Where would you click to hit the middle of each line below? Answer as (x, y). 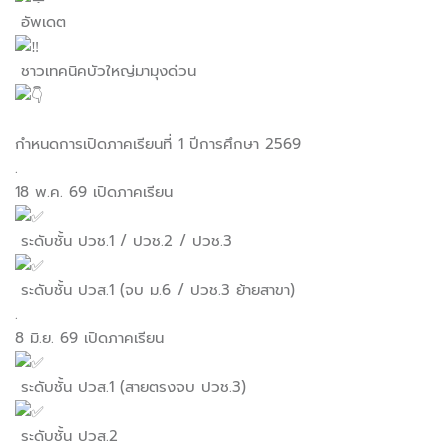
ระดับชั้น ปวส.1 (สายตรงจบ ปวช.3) (130, 386)
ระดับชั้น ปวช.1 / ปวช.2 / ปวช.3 (123, 240)
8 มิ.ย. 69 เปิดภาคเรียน (89, 337)
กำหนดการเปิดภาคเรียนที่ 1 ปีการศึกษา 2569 (158, 143)
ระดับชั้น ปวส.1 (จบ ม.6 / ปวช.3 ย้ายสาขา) (155, 289)
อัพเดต (43, 21)
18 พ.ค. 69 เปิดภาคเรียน (94, 191)
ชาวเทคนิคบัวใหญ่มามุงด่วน (108, 70)
